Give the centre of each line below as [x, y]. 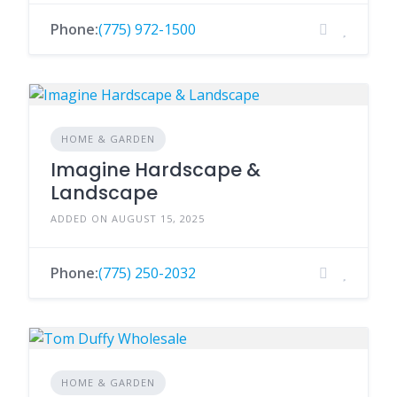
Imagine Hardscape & [156, 170]
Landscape [104, 193]
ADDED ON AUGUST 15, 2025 [128, 218]
